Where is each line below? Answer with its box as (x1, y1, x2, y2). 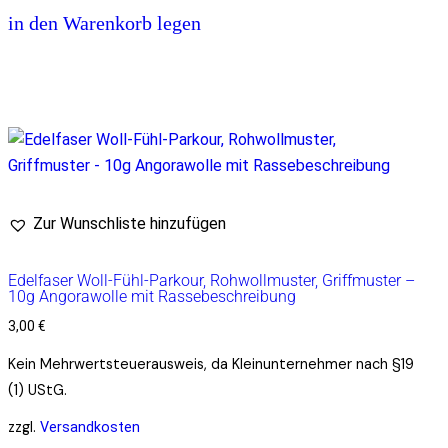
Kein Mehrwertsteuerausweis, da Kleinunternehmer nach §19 (8, 354, 414, 373)
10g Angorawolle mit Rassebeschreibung (8, 287, 296, 307)
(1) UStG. (8, 380, 67, 399)
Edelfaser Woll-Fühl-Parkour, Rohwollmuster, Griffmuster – (8, 271, 415, 291)
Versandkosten (40, 418, 140, 436)
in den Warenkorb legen (8, 11, 201, 34)
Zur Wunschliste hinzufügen (33, 214, 226, 234)
